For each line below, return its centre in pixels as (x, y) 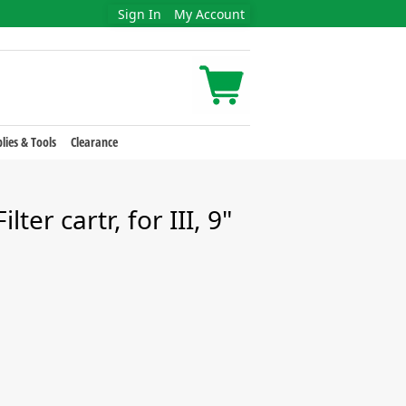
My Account (209, 14)
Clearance (94, 142)
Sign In (140, 14)
